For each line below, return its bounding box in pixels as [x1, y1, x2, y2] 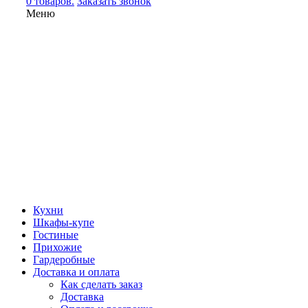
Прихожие [33, 241, 82, 253]
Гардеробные [33, 254, 95, 265]
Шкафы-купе [33, 217, 94, 228]
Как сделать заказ [60, 278, 142, 290]
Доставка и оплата [33, 266, 120, 278]
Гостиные [33, 229, 78, 241]
